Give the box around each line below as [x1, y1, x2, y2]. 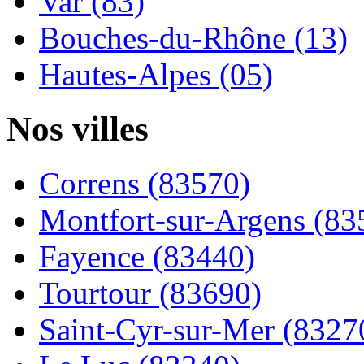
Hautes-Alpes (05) [39, 57, 273, 93]
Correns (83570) [39, 166, 250, 201]
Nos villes [6, 110, 149, 149]
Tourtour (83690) [39, 275, 262, 311]
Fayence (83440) [39, 239, 255, 275]
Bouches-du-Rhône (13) [39, 20, 348, 56]
